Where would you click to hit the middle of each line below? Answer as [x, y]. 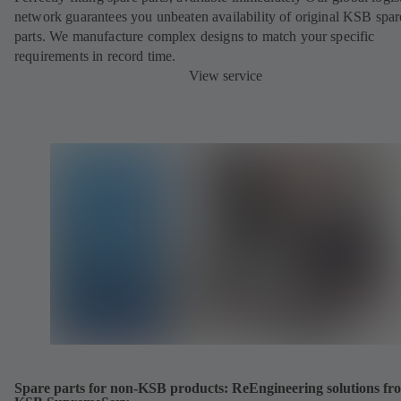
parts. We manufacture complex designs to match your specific [195, 36]
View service [226, 75]
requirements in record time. [95, 55]
